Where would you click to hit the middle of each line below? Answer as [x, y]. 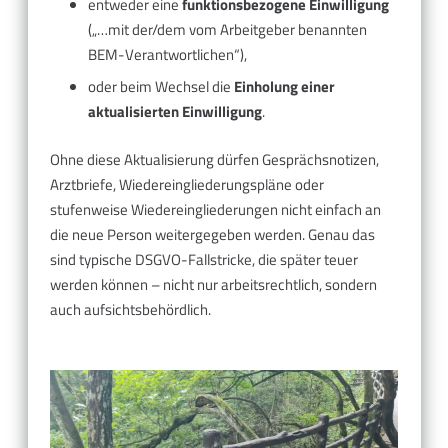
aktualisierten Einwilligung [174, 112]
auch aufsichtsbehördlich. [130, 309]
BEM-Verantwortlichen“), [167, 54]
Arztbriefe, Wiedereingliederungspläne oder [187, 184]
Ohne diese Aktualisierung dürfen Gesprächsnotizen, [214, 159]
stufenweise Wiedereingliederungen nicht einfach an [215, 209]
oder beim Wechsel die [160, 87]
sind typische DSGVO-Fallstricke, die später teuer [204, 259]
